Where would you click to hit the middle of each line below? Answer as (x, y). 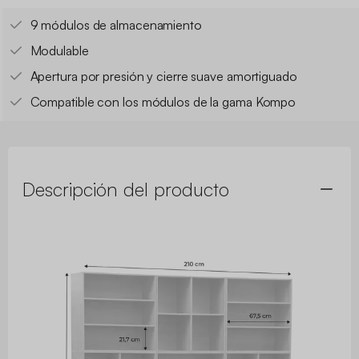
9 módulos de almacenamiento (116, 25)
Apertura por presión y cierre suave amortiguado (163, 77)
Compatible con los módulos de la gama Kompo (163, 102)
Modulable (59, 51)
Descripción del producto (126, 190)
